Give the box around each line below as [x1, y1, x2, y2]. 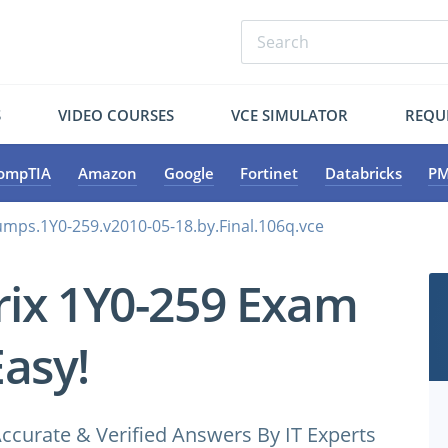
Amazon [77, 163, 137, 183]
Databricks [324, 163, 402, 183]
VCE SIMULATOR [230, 104, 348, 125]
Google [163, 163, 214, 183]
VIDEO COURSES [58, 104, 175, 125]
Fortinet [240, 163, 299, 183]
